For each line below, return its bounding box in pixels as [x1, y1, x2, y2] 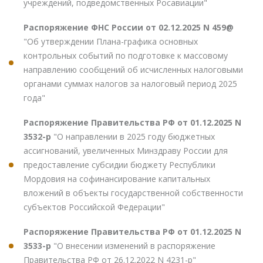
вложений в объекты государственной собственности [23, 187, 243, 198]
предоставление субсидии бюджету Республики [23, 159, 215, 170]
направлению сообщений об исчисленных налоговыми [23, 63, 243, 75]
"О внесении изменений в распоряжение [53, 240, 215, 251]
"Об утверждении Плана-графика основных [23, 35, 198, 47]
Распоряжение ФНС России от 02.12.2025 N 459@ [23, 21, 234, 33]
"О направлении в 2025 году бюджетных [53, 130, 215, 142]
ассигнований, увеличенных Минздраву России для [23, 144, 228, 156]
